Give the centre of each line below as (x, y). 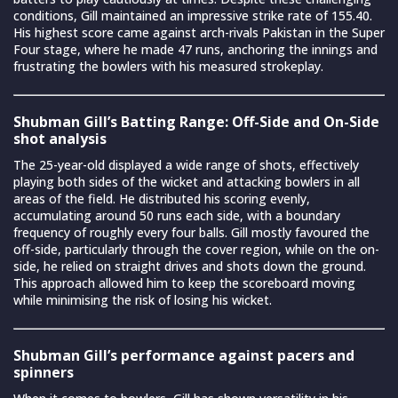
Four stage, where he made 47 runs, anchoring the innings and (195, 49)
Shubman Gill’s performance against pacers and (184, 355)
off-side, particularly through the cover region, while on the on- (196, 249)
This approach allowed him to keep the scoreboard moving (184, 283)
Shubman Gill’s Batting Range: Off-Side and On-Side (196, 121)
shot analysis (60, 138)
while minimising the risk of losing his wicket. (143, 299)
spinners (44, 372)
